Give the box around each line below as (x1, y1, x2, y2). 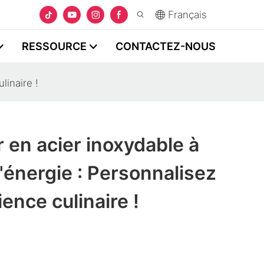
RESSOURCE (21, 40, 87, 52)
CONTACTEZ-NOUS (115, 40, 216, 52)
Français (167, 9, 207, 21)
